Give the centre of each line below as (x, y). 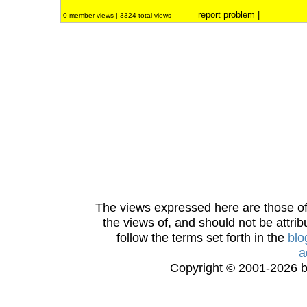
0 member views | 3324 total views (118, 15)
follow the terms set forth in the (202, 237)
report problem (226, 15)
